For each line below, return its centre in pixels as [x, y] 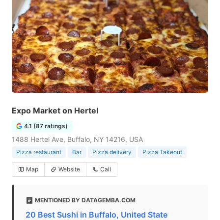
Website [69, 169]
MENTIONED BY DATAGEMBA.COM [85, 200]
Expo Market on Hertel [55, 110]
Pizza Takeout [162, 152]
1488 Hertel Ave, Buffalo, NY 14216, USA [77, 139]
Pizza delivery [112, 152]
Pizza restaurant [39, 152]
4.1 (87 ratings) [46, 126]
